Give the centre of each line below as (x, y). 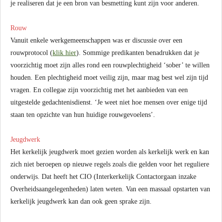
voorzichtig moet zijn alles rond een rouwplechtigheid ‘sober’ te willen (110, 65)
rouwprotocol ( (31, 53)
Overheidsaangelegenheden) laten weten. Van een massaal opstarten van (110, 189)
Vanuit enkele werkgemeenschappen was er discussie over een (96, 40)
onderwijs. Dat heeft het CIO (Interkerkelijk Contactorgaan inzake (103, 177)
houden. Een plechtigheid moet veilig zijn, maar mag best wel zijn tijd (109, 78)
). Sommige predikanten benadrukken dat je (138, 53)
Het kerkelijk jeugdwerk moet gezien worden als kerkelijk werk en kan (110, 152)
